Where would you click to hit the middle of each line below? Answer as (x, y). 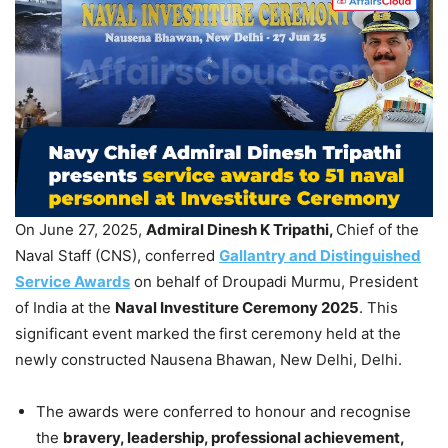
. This (378, 308)
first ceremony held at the (310, 334)
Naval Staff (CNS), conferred (117, 256)
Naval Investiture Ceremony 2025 (237, 308)
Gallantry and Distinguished (320, 256)
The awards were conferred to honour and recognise (223, 412)
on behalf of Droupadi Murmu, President (274, 282)
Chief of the (377, 230)
